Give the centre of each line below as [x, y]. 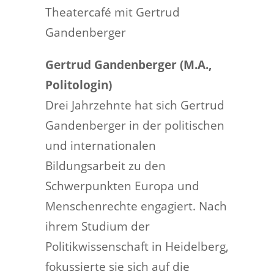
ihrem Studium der [98, 226]
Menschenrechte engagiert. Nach [136, 206]
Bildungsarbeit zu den [106, 165]
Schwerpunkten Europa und [122, 186]
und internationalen [101, 145]
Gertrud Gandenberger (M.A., [129, 65]
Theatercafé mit [91, 12]
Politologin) [79, 85]
